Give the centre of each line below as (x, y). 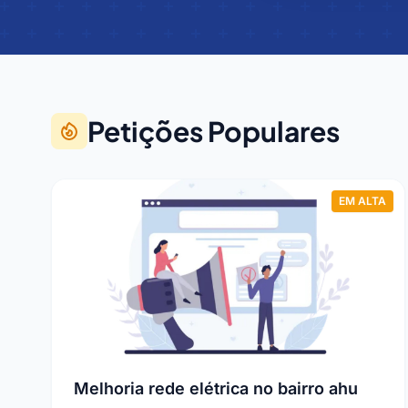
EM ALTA (363, 201)
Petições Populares (214, 131)
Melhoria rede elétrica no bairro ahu (216, 388)
